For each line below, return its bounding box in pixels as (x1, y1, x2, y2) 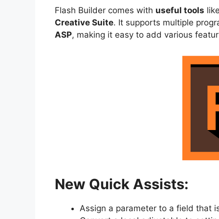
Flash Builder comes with (55, 5, 155, 15)
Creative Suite (55, 17, 113, 27)
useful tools (155, 5, 204, 15)
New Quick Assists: (55, 175, 189, 193)
